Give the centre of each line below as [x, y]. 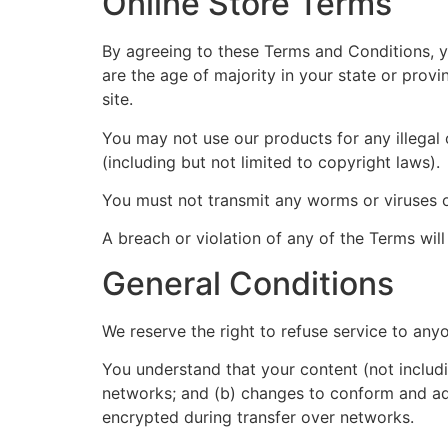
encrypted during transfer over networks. [258, 417]
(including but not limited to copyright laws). [271, 161]
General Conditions [248, 283]
